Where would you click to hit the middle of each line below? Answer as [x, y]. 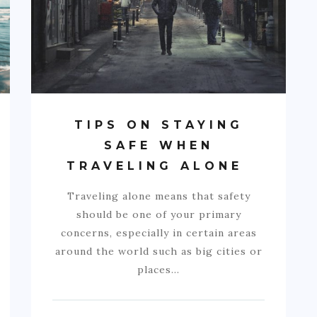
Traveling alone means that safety [158, 196]
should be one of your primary [158, 214]
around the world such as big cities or [158, 251]
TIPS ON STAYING [158, 125]
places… [158, 269]
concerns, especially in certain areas [158, 232]
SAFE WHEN [158, 145]
